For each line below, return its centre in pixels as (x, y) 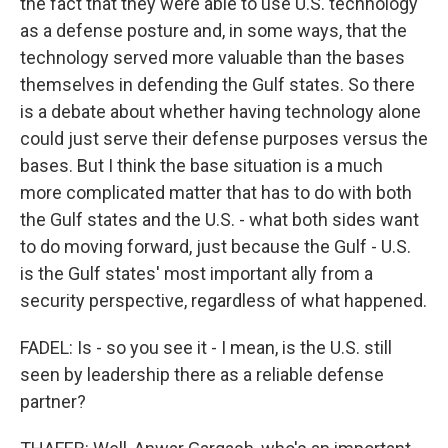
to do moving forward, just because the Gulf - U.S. (215, 246)
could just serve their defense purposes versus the (224, 138)
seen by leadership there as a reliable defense (202, 374)
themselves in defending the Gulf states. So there (217, 84)
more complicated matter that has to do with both (216, 192)
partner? (53, 401)
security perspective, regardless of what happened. (223, 300)
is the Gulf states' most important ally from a (196, 273)
